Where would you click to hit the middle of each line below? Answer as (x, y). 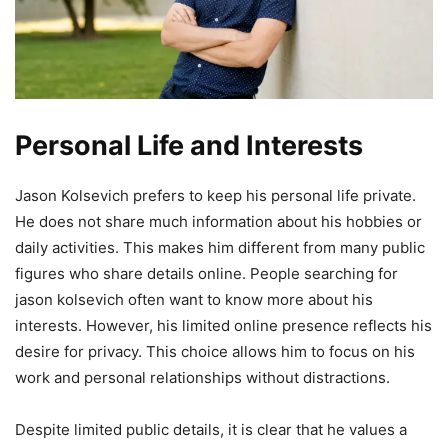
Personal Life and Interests (189, 145)
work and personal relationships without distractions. (202, 377)
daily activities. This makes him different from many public (220, 247)
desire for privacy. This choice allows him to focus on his (215, 351)
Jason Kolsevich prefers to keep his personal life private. (215, 195)
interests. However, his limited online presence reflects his (223, 325)
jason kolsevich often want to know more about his (194, 299)
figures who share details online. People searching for (206, 273)
